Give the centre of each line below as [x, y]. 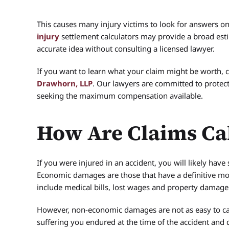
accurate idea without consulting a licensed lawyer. [126, 49]
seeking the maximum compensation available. [120, 96]
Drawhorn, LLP [65, 83]
